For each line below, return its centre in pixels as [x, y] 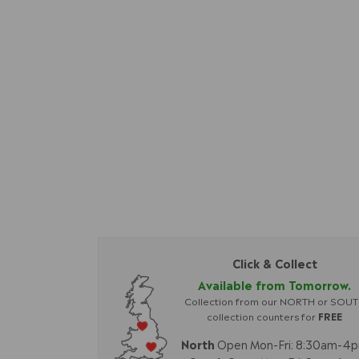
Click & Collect [274, 262]
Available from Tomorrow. [275, 284]
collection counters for [263, 316]
